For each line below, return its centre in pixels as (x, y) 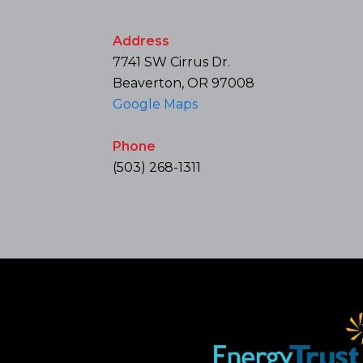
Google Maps (156, 105)
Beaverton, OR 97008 (184, 83)
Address (141, 41)
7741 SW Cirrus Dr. (172, 62)
